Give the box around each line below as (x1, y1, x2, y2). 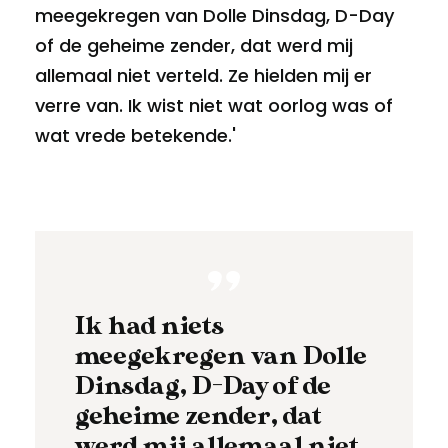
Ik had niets (75, 310, 224, 341)
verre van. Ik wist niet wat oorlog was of (35, 92, 393, 118)
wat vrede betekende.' (35, 122, 236, 148)
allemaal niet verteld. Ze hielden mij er (35, 62, 372, 88)
